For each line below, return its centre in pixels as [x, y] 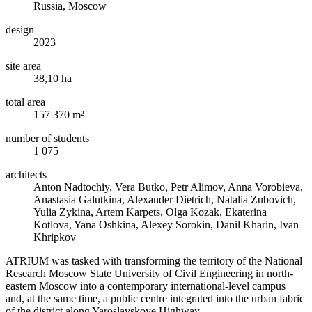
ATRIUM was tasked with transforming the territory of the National [154, 260]
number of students [47, 138]
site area [23, 65]
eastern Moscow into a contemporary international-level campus [146, 286]
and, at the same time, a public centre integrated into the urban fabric [155, 298]
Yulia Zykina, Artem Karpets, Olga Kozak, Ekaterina [150, 212]
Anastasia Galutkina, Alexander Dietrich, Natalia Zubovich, [165, 199]
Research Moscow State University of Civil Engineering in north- [149, 273]
